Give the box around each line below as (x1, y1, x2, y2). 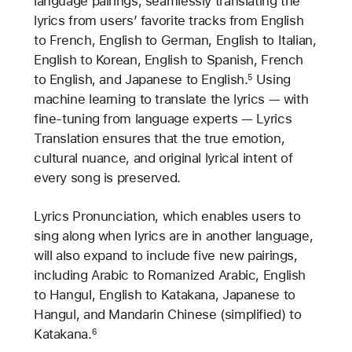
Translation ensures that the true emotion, (33, 130, 285, 147)
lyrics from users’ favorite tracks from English (33, 13, 304, 29)
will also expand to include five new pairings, (33, 247, 298, 264)
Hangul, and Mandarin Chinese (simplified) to (33, 306, 302, 323)
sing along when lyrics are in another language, (33, 228, 313, 244)
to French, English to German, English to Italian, (33, 32, 317, 49)
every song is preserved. (33, 170, 181, 186)
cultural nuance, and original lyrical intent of (33, 150, 293, 167)
